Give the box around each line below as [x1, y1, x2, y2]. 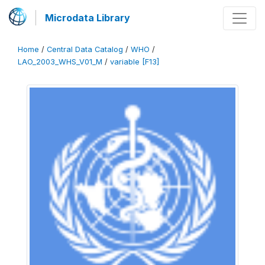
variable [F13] [110, 57, 159, 66]
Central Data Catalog [47, 45, 123, 54]
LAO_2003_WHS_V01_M [18, 57, 102, 66]
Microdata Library [45, 12, 130, 24]
